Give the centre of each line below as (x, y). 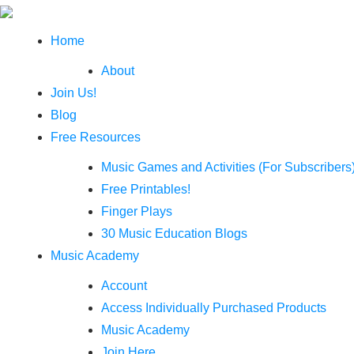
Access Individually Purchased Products (214, 308)
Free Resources (96, 137)
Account (124, 286)
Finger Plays (137, 211)
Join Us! (73, 93)
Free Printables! (146, 189)
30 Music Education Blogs (174, 233)
